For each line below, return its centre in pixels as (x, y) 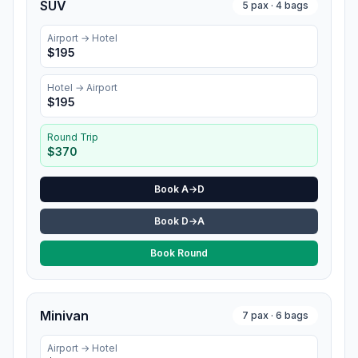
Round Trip (73, 137)
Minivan (64, 316)
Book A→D (179, 189)
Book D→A (179, 221)
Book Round (179, 253)
